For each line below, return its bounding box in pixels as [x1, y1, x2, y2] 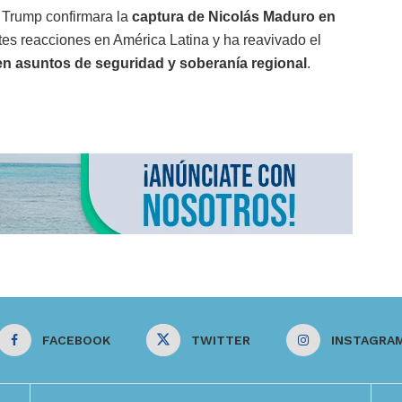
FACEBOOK [41, 333, 110, 347]
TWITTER [190, 333, 250, 347]
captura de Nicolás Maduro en [132, 9, 336, 24]
